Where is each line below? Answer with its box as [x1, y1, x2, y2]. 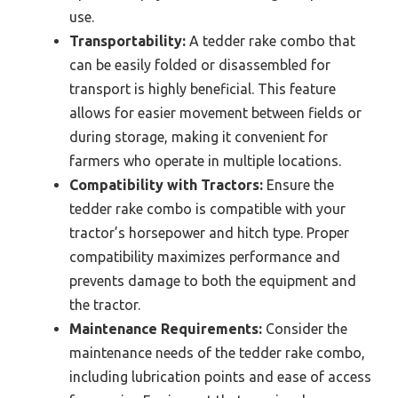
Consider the [262, 321, 347, 338]
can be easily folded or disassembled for [69, 57, 330, 74]
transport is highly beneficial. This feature [69, 81, 336, 98]
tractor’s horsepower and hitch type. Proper [69, 225, 349, 242]
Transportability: [69, 33, 186, 50]
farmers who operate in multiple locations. [69, 153, 341, 170]
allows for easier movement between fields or [69, 105, 362, 122]
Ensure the [263, 177, 334, 194]
